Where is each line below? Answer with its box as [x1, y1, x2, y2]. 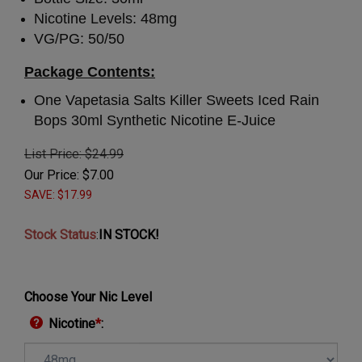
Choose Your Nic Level [24, 289, 152, 305]
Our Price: [24, 167, 79, 183]
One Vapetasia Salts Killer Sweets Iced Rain [33, 92, 319, 108]
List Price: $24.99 [24, 146, 124, 162]
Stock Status [24, 227, 96, 242]
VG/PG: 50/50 [33, 31, 124, 47]
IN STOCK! [99, 227, 159, 242]
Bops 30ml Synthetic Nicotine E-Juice [33, 112, 276, 128]
